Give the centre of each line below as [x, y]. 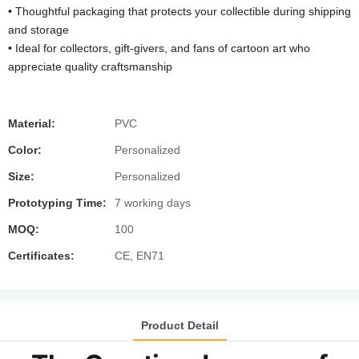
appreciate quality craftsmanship [90, 67]
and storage [38, 30]
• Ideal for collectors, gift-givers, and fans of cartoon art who [159, 48]
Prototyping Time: [57, 203]
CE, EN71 [139, 256]
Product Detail [179, 325]
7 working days [153, 203]
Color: [25, 150]
